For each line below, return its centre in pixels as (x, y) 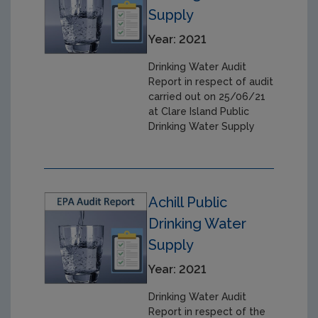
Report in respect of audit (211, 81)
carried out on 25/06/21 (207, 96)
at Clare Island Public (199, 111)
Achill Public (188, 202)
